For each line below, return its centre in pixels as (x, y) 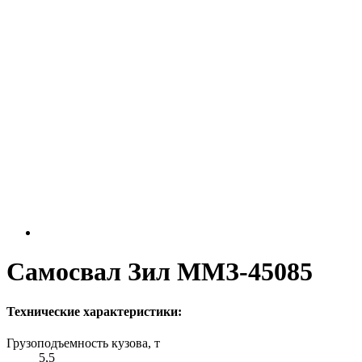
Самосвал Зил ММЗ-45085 (160, 272)
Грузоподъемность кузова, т (83, 343)
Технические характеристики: (94, 311)
